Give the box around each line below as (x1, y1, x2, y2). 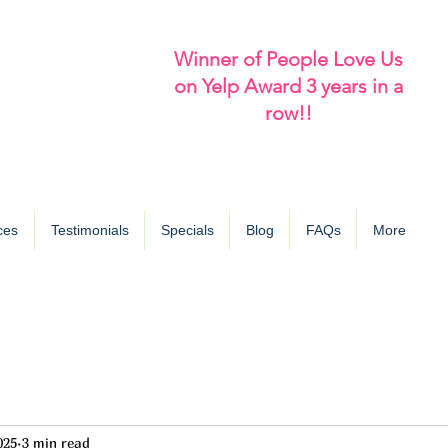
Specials (160, 222, 214, 238)
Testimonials (50, 222, 129, 238)
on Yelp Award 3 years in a (174, 74, 403, 98)
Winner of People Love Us (174, 47, 403, 71)
